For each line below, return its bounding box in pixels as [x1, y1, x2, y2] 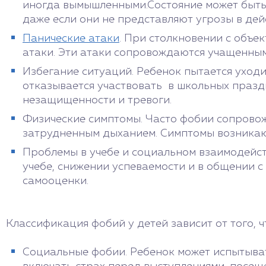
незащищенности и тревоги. [23, 95, 172, 106]
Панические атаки [23, 33, 119, 44]
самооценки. [23, 176, 88, 186]
